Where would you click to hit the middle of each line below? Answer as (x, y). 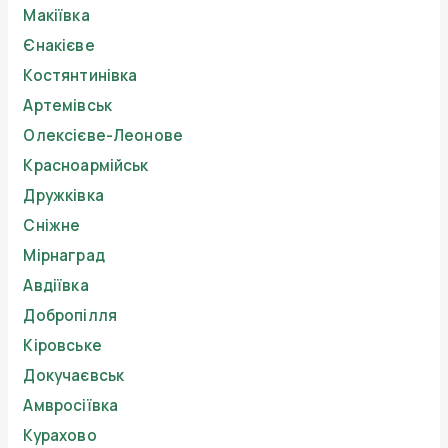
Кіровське (62, 346)
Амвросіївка (71, 406)
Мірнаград (64, 256)
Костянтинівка (80, 76)
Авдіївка (56, 286)
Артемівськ (67, 106)
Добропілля (70, 316)
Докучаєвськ (74, 376)
